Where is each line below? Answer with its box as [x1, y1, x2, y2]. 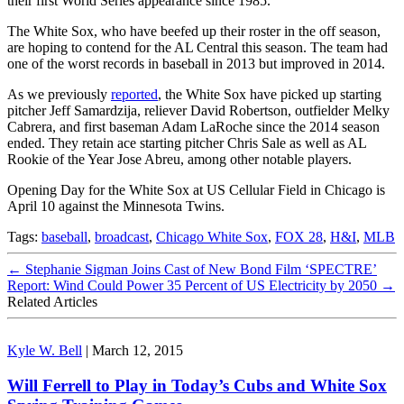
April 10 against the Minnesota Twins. [7, 197, 225, 214]
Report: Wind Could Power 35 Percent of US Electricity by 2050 [7, 277, 381, 293]
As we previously [7, 86, 111, 102]
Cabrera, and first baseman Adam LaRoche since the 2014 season [7, 118, 380, 134]
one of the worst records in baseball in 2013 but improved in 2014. [7, 55, 385, 71]
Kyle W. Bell [7, 342, 82, 358]
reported [111, 86, 158, 102]
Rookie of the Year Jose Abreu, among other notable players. [7, 151, 352, 167]
